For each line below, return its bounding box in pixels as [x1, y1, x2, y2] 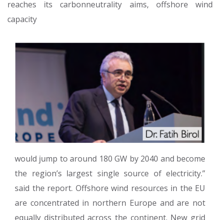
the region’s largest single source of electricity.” [15, 168, 205, 179]
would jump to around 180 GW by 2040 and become [15, 153, 205, 165]
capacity [7, 14, 37, 25]
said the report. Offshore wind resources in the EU [15, 183, 205, 194]
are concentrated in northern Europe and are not [15, 197, 205, 209]
